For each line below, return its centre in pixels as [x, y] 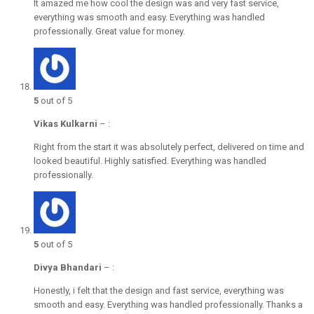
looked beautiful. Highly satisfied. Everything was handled [150, 161]
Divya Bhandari [68, 268]
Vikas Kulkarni [66, 124]
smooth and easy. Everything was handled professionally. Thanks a [168, 305]
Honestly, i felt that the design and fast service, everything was [159, 291]
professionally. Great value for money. [109, 32]
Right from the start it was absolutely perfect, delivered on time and [169, 147]
